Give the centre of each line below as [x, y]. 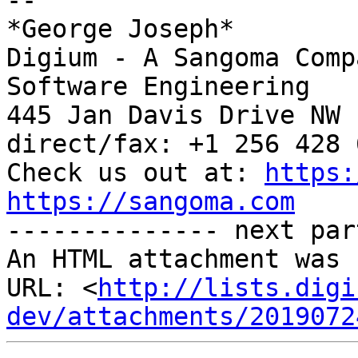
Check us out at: [135, 173]
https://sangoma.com [151, 202]
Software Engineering [158, 87]
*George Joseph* [120, 29]
